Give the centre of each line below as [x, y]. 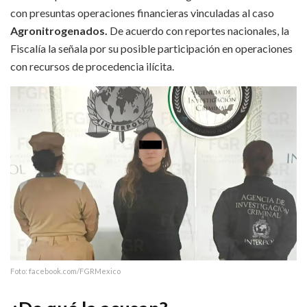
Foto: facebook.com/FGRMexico [65, 271]
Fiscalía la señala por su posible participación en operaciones [151, 49]
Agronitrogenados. [59, 31]
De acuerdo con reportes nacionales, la [198, 31]
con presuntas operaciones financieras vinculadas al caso [142, 13]
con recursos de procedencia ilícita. [92, 66]
